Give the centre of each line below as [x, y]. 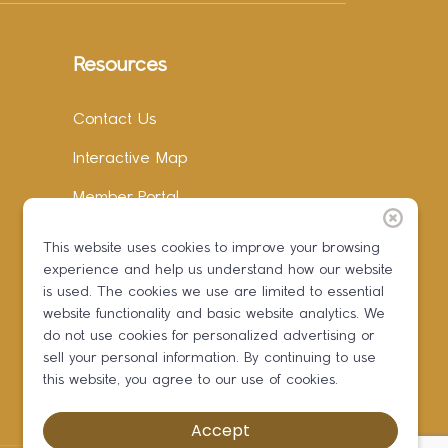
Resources [120, 66]
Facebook [109, 237]
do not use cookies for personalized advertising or [208, 336]
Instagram [110, 276]
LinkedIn [103, 315]
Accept [220, 430]
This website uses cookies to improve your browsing [211, 248]
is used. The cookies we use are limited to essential [213, 292]
